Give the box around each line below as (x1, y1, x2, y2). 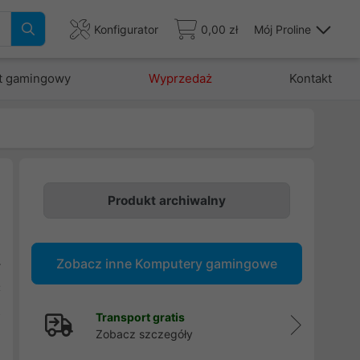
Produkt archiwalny (107, 193, 226, 208)
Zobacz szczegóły (95, 327, 193, 341)
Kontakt (288, 71, 332, 86)
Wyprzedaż (148, 71, 212, 86)
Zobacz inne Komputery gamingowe (55, 256, 277, 272)
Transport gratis (95, 310, 185, 324)
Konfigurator (94, 22, 158, 36)
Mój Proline (254, 22, 311, 36)
